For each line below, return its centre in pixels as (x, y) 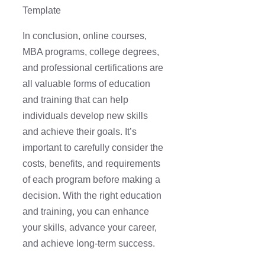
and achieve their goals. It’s (80, 132)
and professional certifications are (93, 68)
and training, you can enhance (86, 212)
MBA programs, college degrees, (91, 52)
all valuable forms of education (86, 84)
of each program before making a (91, 180)
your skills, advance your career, (90, 228)
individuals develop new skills (85, 116)
